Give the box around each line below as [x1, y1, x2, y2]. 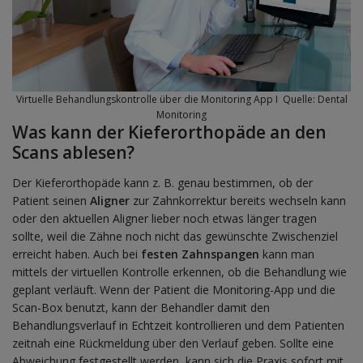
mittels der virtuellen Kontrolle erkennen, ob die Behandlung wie [12, 264, 347, 280]
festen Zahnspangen [141, 246, 259, 263]
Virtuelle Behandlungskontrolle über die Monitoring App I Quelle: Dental [15, 92, 348, 107]
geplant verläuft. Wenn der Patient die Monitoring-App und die [12, 282, 335, 298]
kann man [259, 246, 314, 263]
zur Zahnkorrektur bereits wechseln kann [130, 193, 346, 209]
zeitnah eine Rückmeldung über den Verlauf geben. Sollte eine [12, 335, 334, 352]
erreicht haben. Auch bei [12, 246, 141, 263]
